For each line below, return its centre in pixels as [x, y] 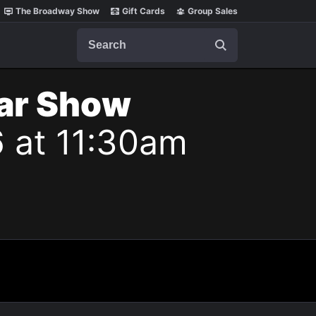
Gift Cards [144, 11]
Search [95, 35]
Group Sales [213, 11]
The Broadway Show [57, 11]
